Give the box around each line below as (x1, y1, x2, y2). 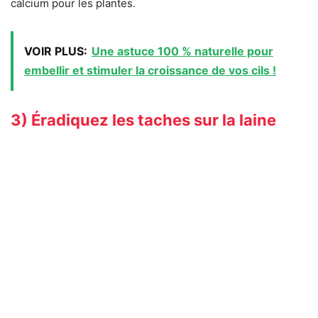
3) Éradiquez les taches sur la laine (11, 111, 276, 130)
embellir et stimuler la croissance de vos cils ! (24, 63, 276, 78)
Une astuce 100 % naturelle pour (92, 44, 273, 59)
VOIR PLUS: (24, 44, 87, 59)
